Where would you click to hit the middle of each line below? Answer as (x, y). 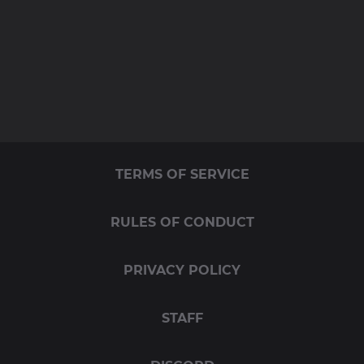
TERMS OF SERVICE (182, 174)
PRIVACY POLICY (182, 270)
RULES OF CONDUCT (182, 222)
